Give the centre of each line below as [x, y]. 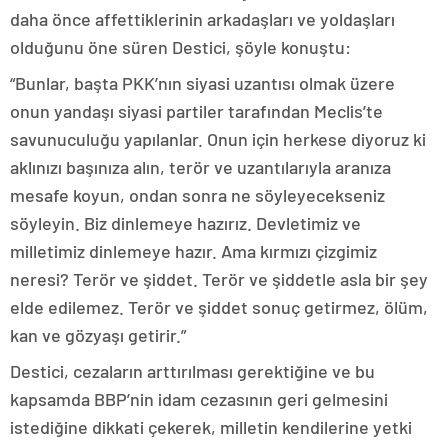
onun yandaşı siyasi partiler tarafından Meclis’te [196, 111]
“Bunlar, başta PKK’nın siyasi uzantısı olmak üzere [202, 83]
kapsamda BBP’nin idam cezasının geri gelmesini [199, 399]
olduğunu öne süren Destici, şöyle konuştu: [180, 47]
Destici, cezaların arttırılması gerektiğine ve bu [192, 371]
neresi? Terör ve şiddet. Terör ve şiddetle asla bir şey [219, 279]
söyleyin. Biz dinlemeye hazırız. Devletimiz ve [185, 223]
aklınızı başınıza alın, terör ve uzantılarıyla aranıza [200, 167]
